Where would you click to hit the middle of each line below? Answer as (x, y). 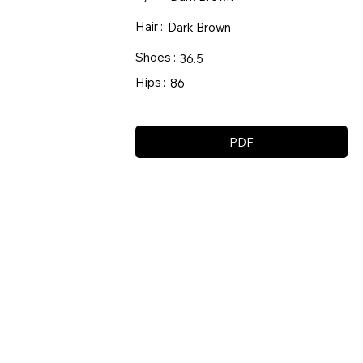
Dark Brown (200, 28)
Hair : (150, 26)
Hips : (150, 83)
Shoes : (155, 57)
